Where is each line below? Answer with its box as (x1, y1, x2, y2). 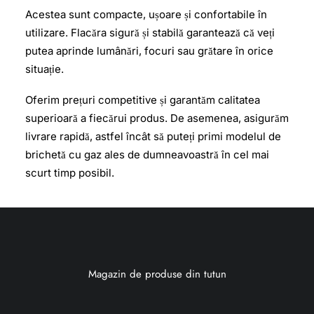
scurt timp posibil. (25, 166, 114, 179)
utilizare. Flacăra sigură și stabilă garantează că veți (25, 26, 275, 39)
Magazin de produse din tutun (88, 266, 226, 282)
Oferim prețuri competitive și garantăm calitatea (25, 93, 260, 107)
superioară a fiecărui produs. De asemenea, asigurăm (25, 111, 289, 125)
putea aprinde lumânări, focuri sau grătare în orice (25, 44, 273, 57)
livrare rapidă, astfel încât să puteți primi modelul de (25, 130, 281, 143)
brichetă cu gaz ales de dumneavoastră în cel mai (25, 148, 269, 161)
